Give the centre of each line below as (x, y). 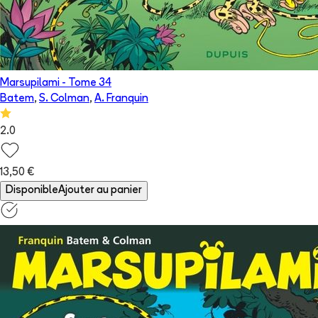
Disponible (32, 191)
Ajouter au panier (100, 191)
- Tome (79, 84)
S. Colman (64, 99)
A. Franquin (121, 99)
